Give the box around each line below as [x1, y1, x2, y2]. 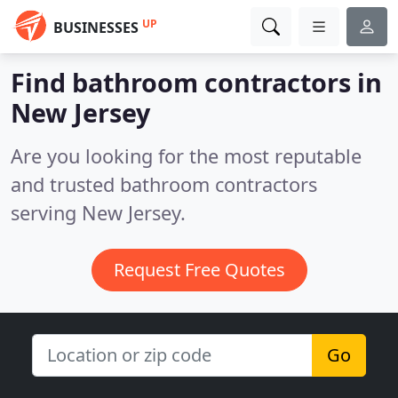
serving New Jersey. [11, 200, 186, 226]
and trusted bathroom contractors [11, 171, 317, 197]
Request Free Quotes [113, 258, 285, 282]
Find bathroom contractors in [11, 65, 382, 99]
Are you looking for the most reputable [11, 143, 362, 169]
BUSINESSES [53, 18, 139, 37]
